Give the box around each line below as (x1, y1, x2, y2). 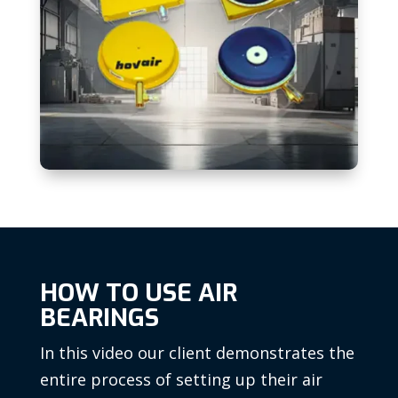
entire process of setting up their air (39, 369, 322, 391)
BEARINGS (39, 301, 159, 335)
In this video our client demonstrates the (39, 342, 354, 364)
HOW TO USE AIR (39, 276, 237, 310)
